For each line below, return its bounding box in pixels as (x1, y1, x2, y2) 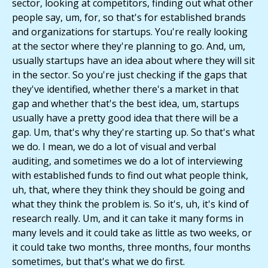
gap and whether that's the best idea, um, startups (12, 97, 239, 111)
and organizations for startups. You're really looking (12, 25, 248, 39)
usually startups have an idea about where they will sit (12, 54, 255, 68)
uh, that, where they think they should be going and (12, 183, 245, 197)
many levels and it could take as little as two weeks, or (12, 226, 252, 240)
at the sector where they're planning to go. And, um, (12, 39, 245, 53)
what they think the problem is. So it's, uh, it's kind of (12, 197, 249, 211)
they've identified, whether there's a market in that (12, 83, 239, 96)
